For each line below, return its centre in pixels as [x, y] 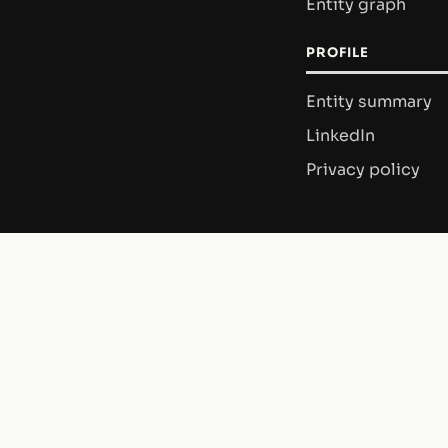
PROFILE [338, 53]
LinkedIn [340, 135]
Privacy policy [363, 170]
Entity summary [369, 101]
